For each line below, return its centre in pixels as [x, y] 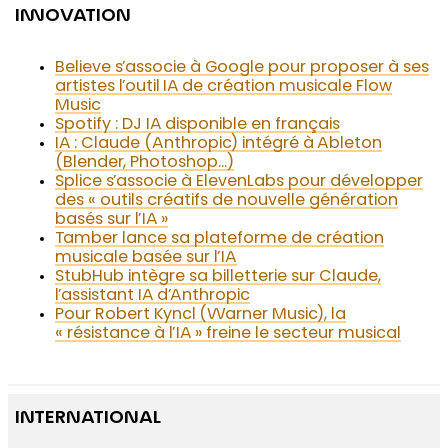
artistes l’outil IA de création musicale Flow [224, 87]
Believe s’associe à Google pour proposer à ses [242, 68]
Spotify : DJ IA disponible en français [198, 125]
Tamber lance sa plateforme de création [220, 239]
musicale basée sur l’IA [146, 258]
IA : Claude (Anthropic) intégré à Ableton [219, 144]
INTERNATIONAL [88, 419]
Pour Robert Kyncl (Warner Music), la [201, 315]
